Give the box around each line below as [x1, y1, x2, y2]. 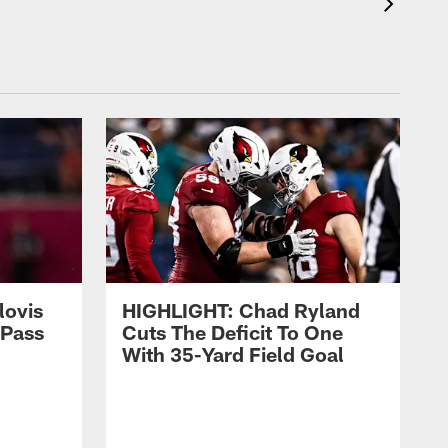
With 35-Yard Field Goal [122, 342, 344, 367]
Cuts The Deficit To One [122, 320, 343, 345]
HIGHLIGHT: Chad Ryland [122, 298, 360, 323]
